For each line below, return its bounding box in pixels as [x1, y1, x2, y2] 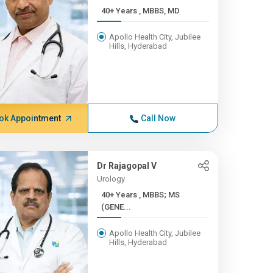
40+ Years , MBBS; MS [101, 190, 139, 199]
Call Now [141, 113, 176, 123]
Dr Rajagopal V [96, 161, 157, 171]
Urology [96, 174, 125, 183]
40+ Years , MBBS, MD [138, 6, 180, 15]
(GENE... [101, 202, 131, 211]
